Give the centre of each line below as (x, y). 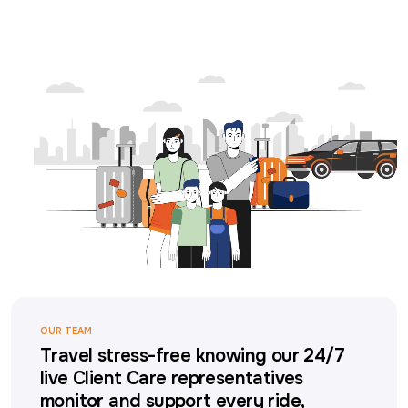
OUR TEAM (66, 331)
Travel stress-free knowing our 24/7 (192, 355)
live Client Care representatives (172, 378)
